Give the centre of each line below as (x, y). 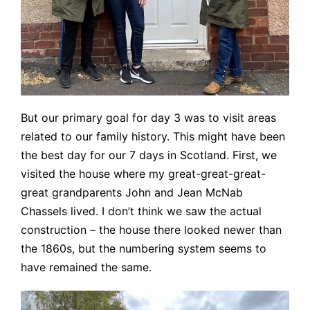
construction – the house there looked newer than (151, 230)
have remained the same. (86, 267)
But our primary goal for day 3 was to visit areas (148, 118)
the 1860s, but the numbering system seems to (144, 249)
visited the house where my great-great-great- (143, 174)
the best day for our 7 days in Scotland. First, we (149, 155)
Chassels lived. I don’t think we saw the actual (141, 211)
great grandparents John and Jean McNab (132, 193)
